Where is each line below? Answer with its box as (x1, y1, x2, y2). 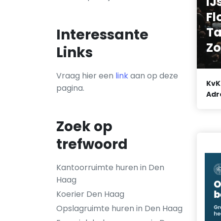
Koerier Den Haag (56, 188, 124, 200)
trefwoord (56, 135, 128, 154)
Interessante (56, 25, 148, 44)
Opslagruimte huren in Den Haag (56, 203, 183, 214)
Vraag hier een (56, 70, 115, 81)
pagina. (56, 82, 84, 94)
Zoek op (56, 117, 112, 136)
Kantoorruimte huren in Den (56, 162, 164, 173)
